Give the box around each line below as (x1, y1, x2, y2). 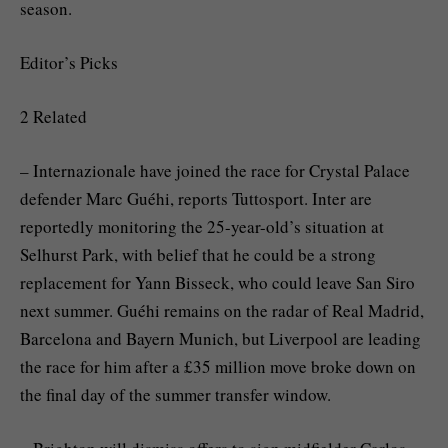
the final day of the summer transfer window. (20, 383, 331, 407)
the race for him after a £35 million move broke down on (20, 355, 416, 379)
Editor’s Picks (20, 50, 118, 74)
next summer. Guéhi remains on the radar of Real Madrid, (20, 299, 424, 323)
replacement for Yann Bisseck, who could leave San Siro (20, 271, 415, 295)
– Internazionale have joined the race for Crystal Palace (20, 159, 410, 183)
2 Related (20, 104, 87, 128)
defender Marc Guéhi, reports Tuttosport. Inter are (20, 187, 372, 211)
